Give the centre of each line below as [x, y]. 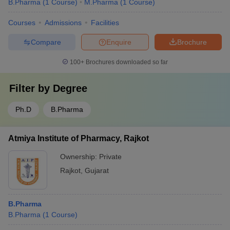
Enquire [119, 42]
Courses [22, 23]
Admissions [63, 23]
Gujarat [97, 170]
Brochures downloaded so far [126, 62]
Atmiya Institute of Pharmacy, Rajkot [79, 138]
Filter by [31, 88]
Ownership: [80, 157]
